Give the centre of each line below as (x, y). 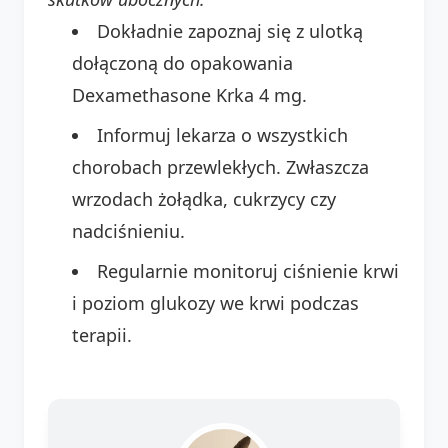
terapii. (102, 334)
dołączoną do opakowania (182, 62)
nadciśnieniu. (128, 230)
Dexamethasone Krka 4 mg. (189, 94)
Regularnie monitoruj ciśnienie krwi (248, 270)
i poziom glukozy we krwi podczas (215, 302)
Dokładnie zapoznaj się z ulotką (230, 30)
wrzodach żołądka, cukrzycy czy (204, 198)
